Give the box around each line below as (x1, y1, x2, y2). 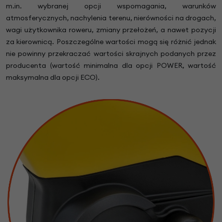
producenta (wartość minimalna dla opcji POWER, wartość (6, 60, 216, 70)
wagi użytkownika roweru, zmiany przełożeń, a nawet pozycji (6, 25, 216, 34)
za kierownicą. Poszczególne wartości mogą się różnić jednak (6, 37, 216, 46)
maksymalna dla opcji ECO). (6, 72, 100, 82)
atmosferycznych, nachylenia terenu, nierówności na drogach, (6, 13, 216, 22)
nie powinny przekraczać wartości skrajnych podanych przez (6, 49, 216, 58)
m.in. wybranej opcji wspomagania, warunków (6, 1, 216, 10)
